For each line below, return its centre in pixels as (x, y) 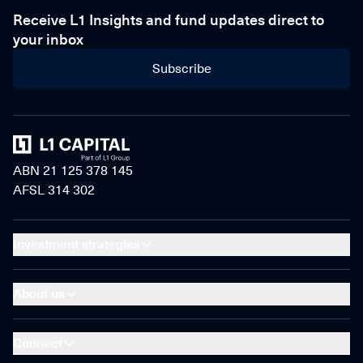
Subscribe (181, 68)
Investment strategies (77, 244)
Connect (38, 343)
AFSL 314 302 (54, 190)
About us (39, 294)
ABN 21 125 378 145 (73, 171)
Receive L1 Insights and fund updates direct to (169, 19)
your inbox (48, 39)
